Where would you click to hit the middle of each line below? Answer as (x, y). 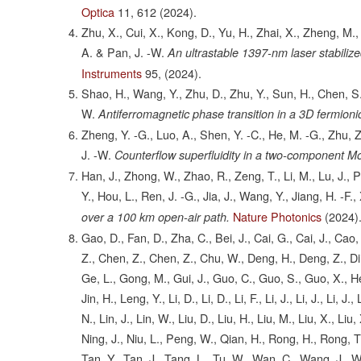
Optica (98, 12)
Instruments (112, 73)
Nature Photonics (278, 217)
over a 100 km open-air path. (156, 217)
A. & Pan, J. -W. (123, 52)
